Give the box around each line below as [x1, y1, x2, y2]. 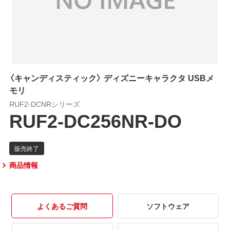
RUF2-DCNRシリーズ [9, 98, 80, 109]
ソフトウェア [146, 200, 190, 211]
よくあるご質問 [36, 200, 87, 211]
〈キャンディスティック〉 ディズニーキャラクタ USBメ [9, 71, 214, 84]
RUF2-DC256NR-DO [9, 106, 182, 134]
